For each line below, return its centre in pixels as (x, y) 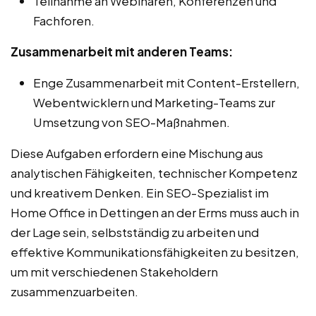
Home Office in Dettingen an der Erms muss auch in (155, 212)
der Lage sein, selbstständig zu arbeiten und (135, 232)
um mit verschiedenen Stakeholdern (114, 271)
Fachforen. (64, 20)
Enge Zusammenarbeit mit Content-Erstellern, (166, 82)
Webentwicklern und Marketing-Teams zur (154, 102)
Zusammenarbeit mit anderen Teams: (122, 51)
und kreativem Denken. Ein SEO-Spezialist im (140, 192)
